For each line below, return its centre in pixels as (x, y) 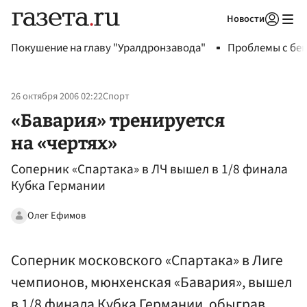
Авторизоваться (216, 36)
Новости (246, 19)
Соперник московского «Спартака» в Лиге (147, 260)
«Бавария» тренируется (118, 120)
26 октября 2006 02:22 (57, 97)
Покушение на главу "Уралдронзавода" (108, 48)
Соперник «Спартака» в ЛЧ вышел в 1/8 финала (149, 170)
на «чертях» (64, 143)
